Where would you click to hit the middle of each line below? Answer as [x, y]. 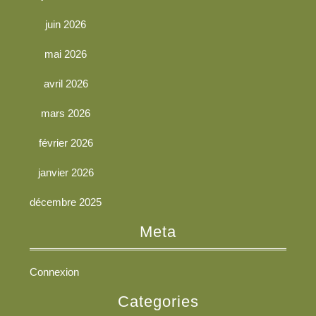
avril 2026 [66, 83]
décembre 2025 [66, 202]
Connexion [54, 272]
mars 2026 [66, 113]
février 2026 [66, 142]
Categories [158, 301]
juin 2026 [66, 24]
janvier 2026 [66, 172]
